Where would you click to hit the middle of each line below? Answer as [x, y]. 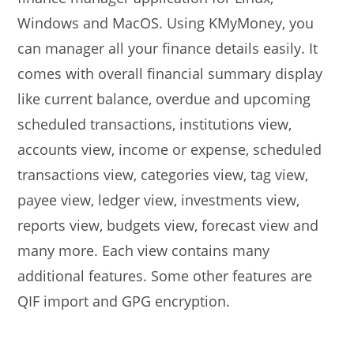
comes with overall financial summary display [170, 73]
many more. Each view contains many [144, 250]
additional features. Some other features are [165, 276]
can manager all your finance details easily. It [168, 48]
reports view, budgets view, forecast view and [168, 225]
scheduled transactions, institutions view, [155, 124]
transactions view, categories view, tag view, [163, 175]
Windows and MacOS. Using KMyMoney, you [166, 23]
